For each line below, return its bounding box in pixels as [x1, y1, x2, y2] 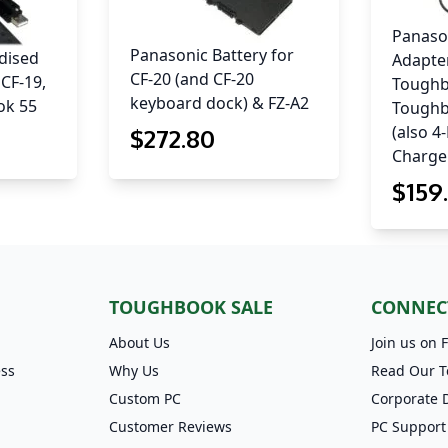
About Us [108, 333, 170, 353]
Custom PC [108, 389, 181, 409]
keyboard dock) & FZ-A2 [129, 92, 309, 115]
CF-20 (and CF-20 [129, 68, 254, 91]
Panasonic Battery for [129, 44, 294, 67]
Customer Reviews [108, 417, 232, 437]
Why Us [108, 361, 159, 381]
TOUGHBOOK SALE [108, 295, 273, 320]
